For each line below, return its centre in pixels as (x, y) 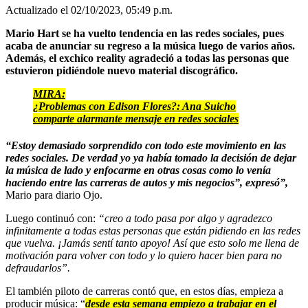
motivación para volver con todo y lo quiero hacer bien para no (144, 255)
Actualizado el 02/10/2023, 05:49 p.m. (89, 10)
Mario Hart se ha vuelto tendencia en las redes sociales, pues (145, 33)
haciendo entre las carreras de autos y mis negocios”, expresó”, (147, 182)
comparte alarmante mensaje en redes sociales (136, 118)
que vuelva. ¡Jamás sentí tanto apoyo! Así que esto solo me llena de (152, 243)
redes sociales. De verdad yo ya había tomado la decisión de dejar (151, 157)
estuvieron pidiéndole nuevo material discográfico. (122, 70)
